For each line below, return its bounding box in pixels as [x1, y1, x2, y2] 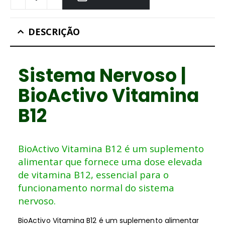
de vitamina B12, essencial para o [18, 168, 169, 181]
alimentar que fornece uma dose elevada [18, 155, 202, 168]
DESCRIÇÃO [28, 26, 80, 38]
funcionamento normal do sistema [18, 181, 174, 194]
